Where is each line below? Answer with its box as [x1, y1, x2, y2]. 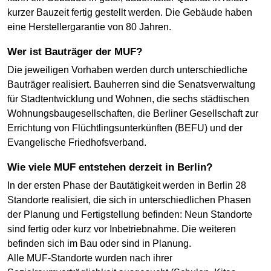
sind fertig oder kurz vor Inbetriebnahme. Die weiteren [7, 224, 236, 235]
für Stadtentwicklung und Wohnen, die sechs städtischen [7, 94, 249, 105]
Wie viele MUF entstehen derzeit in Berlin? [17, 162, 212, 174]
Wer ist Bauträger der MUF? [17, 46, 142, 58]
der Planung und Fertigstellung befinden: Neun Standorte [7, 209, 252, 220]
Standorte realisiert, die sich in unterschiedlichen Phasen [7, 195, 251, 206]
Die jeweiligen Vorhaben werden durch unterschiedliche [7, 65, 247, 76]
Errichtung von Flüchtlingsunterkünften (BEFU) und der [7, 123, 243, 134]
